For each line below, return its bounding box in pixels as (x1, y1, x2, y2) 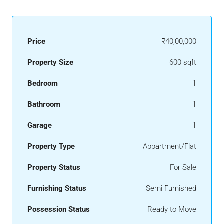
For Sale (170, 163, 196, 172)
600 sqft (169, 58, 196, 67)
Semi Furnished (146, 184, 196, 193)
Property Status (27, 163, 80, 172)
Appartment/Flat (143, 142, 196, 151)
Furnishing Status (27, 184, 86, 193)
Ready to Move (147, 205, 196, 214)
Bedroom (27, 79, 58, 88)
